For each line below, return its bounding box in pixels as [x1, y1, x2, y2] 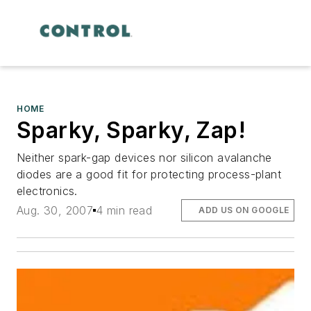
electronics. [17, 183, 78, 198]
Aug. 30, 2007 [17, 203, 94, 217]
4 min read [96, 203, 153, 217]
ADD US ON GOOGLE [199, 204, 289, 215]
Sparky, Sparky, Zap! [17, 116, 246, 144]
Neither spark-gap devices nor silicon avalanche [17, 150, 272, 165]
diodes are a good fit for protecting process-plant [17, 167, 281, 181]
